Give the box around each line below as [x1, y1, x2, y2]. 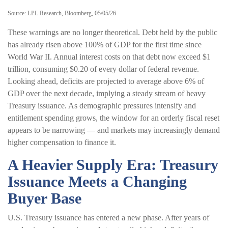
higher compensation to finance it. [8, 137, 116, 147]
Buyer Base [8, 189, 81, 207]
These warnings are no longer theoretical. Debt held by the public [8, 27, 217, 37]
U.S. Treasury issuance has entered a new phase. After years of [8, 213, 209, 222]
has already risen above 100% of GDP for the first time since [8, 40, 202, 49]
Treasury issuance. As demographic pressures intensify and [8, 101, 196, 110]
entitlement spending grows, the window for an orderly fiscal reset [8, 113, 219, 122]
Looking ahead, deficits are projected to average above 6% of [8, 76, 204, 85]
